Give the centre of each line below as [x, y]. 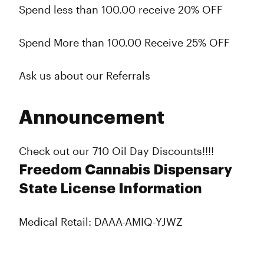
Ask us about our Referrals [85, 75]
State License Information [110, 189]
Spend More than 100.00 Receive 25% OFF [124, 42]
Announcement [92, 118]
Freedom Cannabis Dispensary [126, 170]
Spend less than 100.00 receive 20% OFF [121, 9]
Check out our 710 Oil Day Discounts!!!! [116, 151]
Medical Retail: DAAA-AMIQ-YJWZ [101, 222]
